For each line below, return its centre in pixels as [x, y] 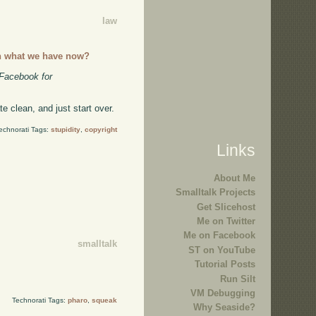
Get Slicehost [226, 207]
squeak [104, 300]
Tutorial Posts [225, 265]
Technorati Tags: [39, 300]
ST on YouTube [222, 250]
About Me [235, 178]
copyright [101, 130]
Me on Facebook [219, 236]
